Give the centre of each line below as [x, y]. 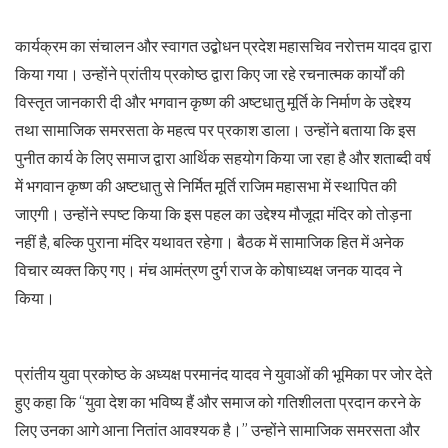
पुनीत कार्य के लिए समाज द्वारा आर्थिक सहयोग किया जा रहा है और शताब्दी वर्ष [223, 158]
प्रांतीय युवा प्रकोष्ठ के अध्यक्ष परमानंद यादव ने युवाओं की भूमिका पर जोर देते [223, 374]
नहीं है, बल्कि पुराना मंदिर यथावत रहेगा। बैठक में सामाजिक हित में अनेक [209, 242]
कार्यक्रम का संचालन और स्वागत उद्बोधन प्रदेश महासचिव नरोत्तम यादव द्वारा [223, 46]
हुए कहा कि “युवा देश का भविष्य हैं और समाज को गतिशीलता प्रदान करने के [218, 402]
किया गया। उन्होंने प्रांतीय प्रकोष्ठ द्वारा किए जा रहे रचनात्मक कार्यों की [210, 74]
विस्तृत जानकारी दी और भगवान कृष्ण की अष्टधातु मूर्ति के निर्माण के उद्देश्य [213, 102]
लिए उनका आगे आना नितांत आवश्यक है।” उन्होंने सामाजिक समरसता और [217, 430]
